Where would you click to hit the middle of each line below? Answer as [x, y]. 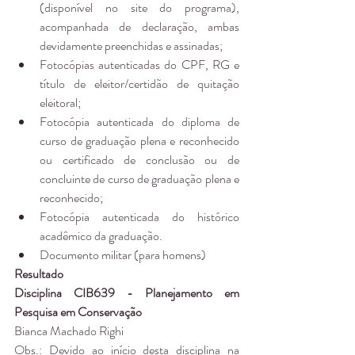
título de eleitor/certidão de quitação [139, 83]
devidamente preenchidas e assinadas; [134, 45]
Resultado [39, 273]
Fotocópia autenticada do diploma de [139, 121]
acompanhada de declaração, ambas [139, 26]
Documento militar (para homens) [124, 254]
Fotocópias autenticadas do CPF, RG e [139, 64]
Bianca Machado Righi [70, 330]
